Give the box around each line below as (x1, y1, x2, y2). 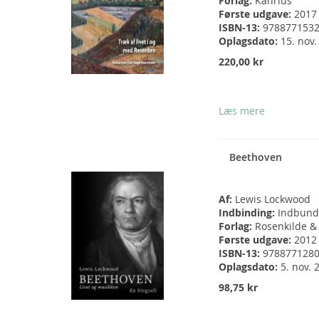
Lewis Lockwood (235, 192, 310, 206)
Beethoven (229, 150, 282, 164)
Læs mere (219, 104, 265, 118)
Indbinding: (219, 206, 278, 220)
